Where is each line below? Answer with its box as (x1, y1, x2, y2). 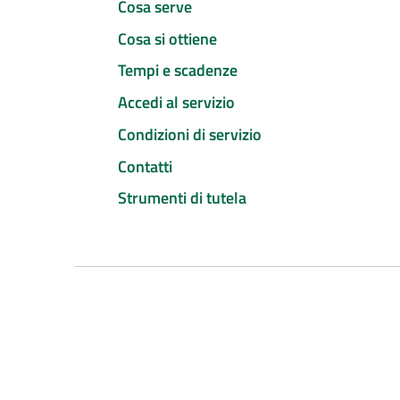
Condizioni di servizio (118, 121, 262, 146)
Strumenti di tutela (118, 186, 246, 211)
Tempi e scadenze (118, 58, 237, 83)
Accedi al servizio (118, 90, 235, 115)
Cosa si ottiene (118, 26, 217, 51)
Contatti (118, 154, 172, 179)
